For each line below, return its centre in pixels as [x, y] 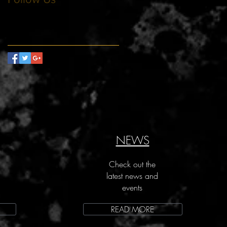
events [132, 188]
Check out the [132, 164]
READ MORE [133, 210]
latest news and [132, 176]
